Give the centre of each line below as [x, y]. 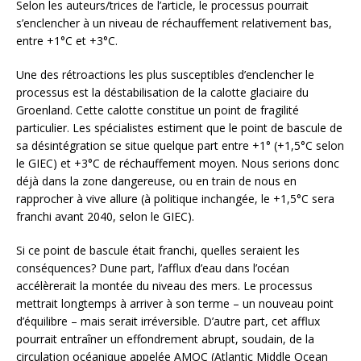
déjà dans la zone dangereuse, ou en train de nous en [156, 180]
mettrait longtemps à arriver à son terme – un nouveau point [175, 303]
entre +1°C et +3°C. [67, 40]
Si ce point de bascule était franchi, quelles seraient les [158, 250]
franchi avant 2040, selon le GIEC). [105, 216]
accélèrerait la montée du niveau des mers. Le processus [164, 285]
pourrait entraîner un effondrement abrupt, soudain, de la [165, 338]
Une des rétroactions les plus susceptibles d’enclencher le [165, 74]
